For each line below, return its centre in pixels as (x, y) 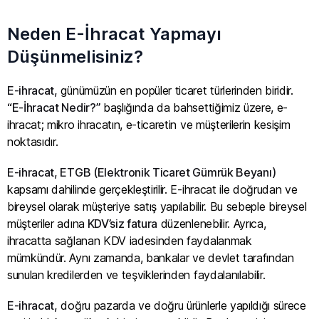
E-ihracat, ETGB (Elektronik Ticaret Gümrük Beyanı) (142, 172)
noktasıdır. (33, 141)
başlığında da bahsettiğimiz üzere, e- (195, 107)
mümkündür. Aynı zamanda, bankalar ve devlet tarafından (151, 257)
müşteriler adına (46, 223)
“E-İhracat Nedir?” (55, 107)
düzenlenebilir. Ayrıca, (212, 223)
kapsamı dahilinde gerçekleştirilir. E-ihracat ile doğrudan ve (152, 189)
